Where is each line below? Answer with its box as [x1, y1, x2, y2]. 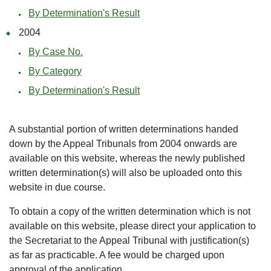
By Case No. [28, 47, 83, 57]
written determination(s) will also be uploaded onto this [9, 168, 242, 178]
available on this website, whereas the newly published [9, 153, 245, 163]
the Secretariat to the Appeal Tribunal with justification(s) [9, 235, 249, 246]
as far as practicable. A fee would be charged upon [9, 250, 224, 260]
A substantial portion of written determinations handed [9, 124, 238, 134]
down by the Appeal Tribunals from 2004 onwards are [9, 139, 237, 149]
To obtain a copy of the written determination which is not [9, 206, 250, 217]
